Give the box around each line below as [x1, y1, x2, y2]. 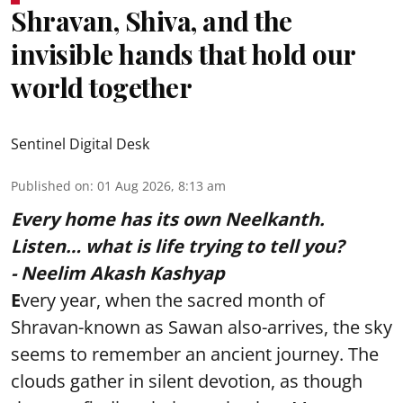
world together [11, 69, 192, 105]
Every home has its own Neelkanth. [11, 207, 325, 231]
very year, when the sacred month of [21, 288, 325, 312]
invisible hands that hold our [11, 36, 355, 72]
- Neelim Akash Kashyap [11, 261, 225, 285]
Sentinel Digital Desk [11, 134, 149, 154]
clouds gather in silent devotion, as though [11, 369, 363, 393]
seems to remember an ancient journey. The [11, 342, 379, 366]
